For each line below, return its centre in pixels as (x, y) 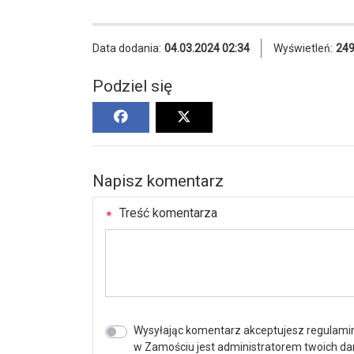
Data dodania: (127, 49)
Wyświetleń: (303, 49)
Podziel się (132, 87)
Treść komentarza (167, 213)
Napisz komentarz (158, 181)
